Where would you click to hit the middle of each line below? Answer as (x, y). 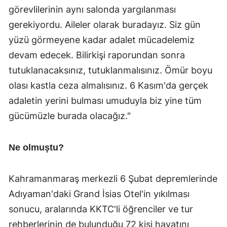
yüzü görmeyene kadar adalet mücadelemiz (102, 40)
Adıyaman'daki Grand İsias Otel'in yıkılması (99, 194)
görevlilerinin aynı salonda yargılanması (92, 9)
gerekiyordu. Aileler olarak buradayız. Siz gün (105, 24)
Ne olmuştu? (36, 147)
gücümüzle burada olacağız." (70, 116)
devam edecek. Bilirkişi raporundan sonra (97, 55)
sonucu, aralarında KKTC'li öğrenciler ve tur (101, 209)
